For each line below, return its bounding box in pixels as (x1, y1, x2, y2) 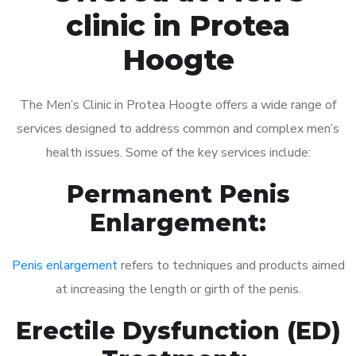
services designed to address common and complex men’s (17, 119, 339, 137)
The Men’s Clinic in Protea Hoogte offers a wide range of (20, 95, 336, 114)
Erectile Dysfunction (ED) (15, 315, 341, 346)
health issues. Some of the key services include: (45, 143, 311, 161)
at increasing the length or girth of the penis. (55, 280, 301, 298)
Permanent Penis (66, 179, 290, 209)
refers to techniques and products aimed (117, 256, 345, 274)
